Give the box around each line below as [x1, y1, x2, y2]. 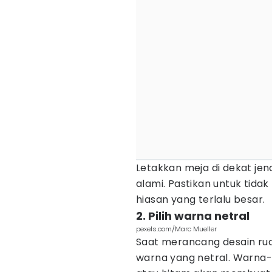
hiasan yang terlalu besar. [136, 192, 265, 206]
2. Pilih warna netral [136, 208, 250, 223]
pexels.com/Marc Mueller [136, 224, 217, 234]
